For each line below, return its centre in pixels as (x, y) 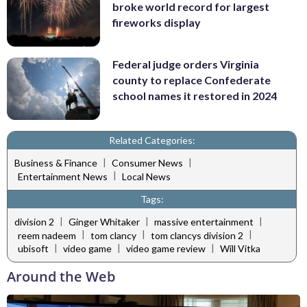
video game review (166, 248)
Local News (146, 176)
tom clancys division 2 (197, 235)
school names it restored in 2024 (195, 96)
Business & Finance (56, 163)
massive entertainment (204, 222)
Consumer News (147, 163)
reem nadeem (47, 235)
